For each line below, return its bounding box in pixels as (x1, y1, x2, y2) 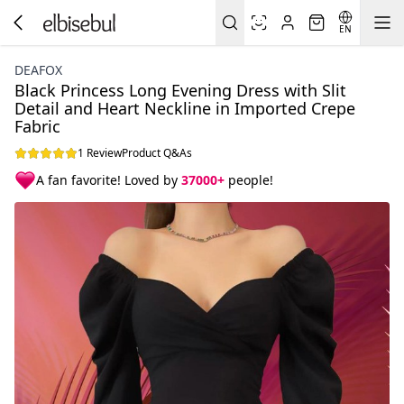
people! (225, 171, 273, 188)
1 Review (78, 145, 122, 161)
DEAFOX (14, 61, 62, 78)
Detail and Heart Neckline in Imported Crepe (14, 97, 355, 119)
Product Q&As (122, 145, 192, 161)
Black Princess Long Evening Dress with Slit (14, 79, 346, 101)
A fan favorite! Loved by (36, 171, 181, 188)
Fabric (14, 115, 60, 137)
